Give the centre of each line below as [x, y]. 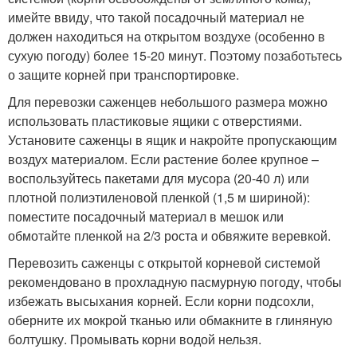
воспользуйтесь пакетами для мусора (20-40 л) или [159, 178]
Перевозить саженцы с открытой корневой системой [164, 262]
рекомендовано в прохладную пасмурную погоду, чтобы [175, 281]
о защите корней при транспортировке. [124, 74]
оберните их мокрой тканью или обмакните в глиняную [170, 320]
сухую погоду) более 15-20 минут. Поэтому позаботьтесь [175, 55]
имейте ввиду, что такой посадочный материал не [156, 17]
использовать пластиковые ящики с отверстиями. [155, 120]
